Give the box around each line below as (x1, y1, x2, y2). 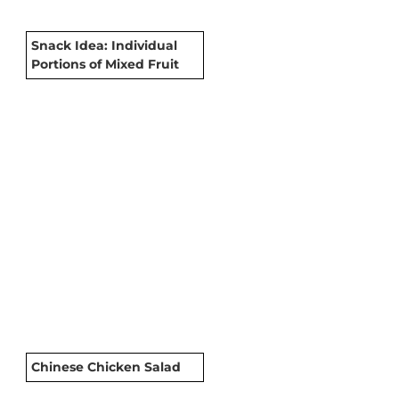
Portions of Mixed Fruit (31, 55, 179, 72)
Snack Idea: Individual (31, 37, 177, 53)
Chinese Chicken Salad (31, 358, 181, 375)
